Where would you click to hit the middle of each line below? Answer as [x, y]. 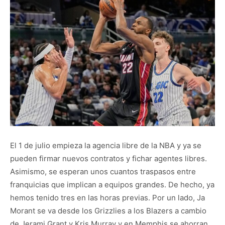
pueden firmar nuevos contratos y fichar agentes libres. [108, 159]
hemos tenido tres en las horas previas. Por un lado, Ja [107, 198]
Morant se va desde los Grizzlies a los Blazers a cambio [108, 211]
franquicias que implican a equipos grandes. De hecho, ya [112, 185]
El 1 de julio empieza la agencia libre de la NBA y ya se [106, 146]
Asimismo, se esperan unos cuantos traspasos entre [103, 172]
